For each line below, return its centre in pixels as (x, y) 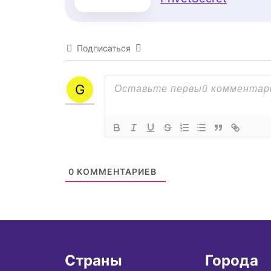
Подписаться (104, 48)
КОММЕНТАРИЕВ (116, 171)
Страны (93, 260)
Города (232, 260)
